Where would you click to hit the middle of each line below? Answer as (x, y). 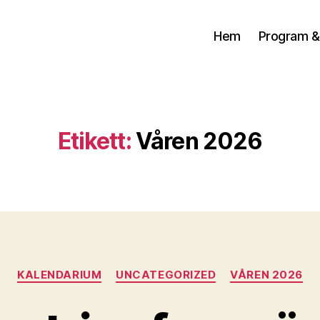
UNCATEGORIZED (166, 275)
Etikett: (94, 141)
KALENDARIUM (60, 275)
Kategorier (190, 268)
